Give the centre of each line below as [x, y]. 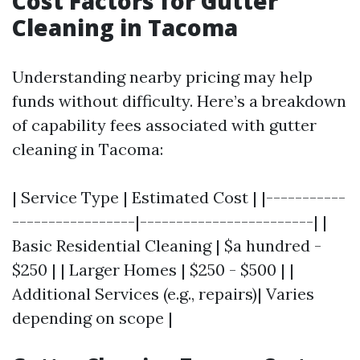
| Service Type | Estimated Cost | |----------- [179, 197]
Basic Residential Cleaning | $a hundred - [167, 245]
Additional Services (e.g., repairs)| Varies [163, 294]
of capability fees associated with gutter [164, 125]
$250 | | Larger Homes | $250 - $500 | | [153, 270]
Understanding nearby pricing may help [162, 77]
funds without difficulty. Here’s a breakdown [179, 101]
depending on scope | [92, 318]
